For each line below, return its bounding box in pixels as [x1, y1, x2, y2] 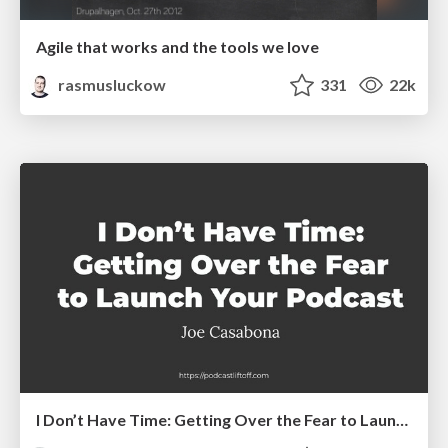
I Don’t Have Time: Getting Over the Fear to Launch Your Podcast [396, 409, 408, 429]
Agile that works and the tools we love [36, 37, 319, 57]
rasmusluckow [55, 75, 167, 95]
